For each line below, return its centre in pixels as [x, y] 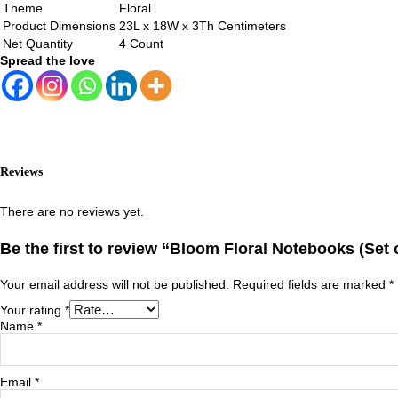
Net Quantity [38, 44]
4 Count [141, 44]
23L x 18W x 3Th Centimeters [203, 26]
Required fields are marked [311, 284]
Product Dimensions [59, 26]
